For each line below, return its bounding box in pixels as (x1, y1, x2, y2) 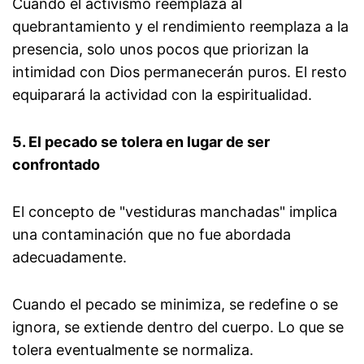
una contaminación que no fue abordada (12, 226, 291, 244)
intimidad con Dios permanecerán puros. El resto (12, 63, 347, 81)
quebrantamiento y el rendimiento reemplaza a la (12, 18, 349, 36)
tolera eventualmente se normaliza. (12, 341, 253, 359)
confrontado (12, 156, 100, 174)
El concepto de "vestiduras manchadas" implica (12, 203, 337, 221)
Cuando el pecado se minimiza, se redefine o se (12, 296, 338, 314)
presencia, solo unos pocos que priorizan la (12, 41, 309, 58)
